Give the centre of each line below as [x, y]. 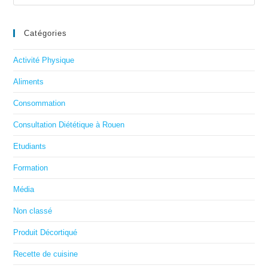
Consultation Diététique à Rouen [69, 125]
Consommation [39, 103]
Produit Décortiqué [45, 233]
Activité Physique [44, 60]
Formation [31, 168]
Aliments [29, 82]
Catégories [46, 33]
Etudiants [30, 147]
